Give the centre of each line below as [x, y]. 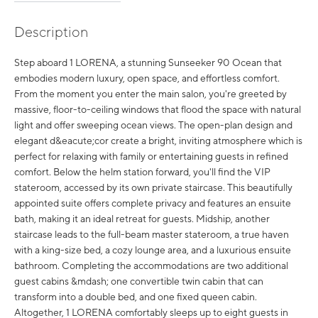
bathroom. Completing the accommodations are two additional [151, 265]
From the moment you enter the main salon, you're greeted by [150, 94]
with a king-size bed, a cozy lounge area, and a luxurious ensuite [153, 250]
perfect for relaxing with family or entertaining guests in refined [151, 156]
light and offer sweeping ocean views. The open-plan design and [153, 125]
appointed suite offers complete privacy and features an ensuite [153, 203]
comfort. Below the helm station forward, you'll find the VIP [142, 172]
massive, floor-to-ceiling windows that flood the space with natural [158, 109]
